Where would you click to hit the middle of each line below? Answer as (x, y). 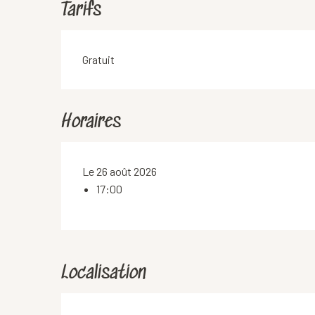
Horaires (91, 123)
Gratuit (99, 60)
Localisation (104, 274)
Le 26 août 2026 (120, 172)
